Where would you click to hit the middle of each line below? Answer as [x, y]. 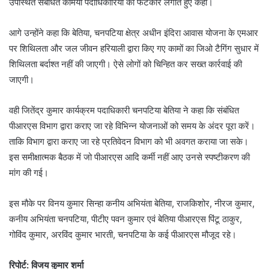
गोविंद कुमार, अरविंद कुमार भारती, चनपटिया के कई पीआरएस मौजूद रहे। [123, 234]
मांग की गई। [29, 173]
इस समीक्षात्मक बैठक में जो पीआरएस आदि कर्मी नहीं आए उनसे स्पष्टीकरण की [129, 157]
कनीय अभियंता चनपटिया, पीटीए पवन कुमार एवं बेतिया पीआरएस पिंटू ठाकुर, [125, 219]
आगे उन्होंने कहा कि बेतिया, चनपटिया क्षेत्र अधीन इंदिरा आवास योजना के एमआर [134, 33]
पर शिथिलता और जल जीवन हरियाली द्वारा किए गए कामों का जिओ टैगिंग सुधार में [134, 48]
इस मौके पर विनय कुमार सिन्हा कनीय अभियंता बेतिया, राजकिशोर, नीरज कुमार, [132, 203]
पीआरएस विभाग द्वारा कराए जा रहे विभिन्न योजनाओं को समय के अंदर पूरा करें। [132, 126]
